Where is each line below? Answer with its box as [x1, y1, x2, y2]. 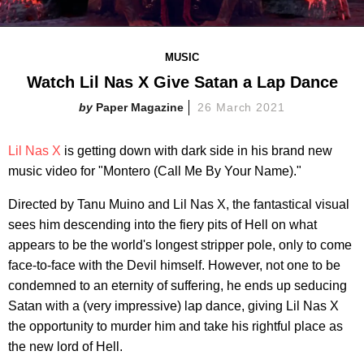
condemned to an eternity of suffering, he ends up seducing [8, 279, 347, 293]
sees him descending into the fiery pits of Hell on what [8, 218, 317, 232]
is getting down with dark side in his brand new [61, 144, 332, 158]
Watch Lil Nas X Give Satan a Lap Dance [26, 73, 338, 92]
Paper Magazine [95, 101, 184, 115]
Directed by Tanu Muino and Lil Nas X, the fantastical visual [8, 197, 349, 212]
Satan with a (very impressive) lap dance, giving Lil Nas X [8, 299, 339, 314]
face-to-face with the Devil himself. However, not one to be [8, 258, 340, 273]
